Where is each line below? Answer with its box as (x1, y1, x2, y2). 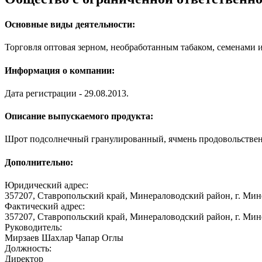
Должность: (5, 243, 51, 253)
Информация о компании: (5, 65, 115, 75)
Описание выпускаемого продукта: (5, 111, 153, 122)
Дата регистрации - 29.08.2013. (5, 88, 129, 98)
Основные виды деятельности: (5, 19, 135, 29)
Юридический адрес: (5, 180, 88, 190)
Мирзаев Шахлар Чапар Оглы (5, 232, 123, 243)
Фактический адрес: (5, 201, 85, 211)
